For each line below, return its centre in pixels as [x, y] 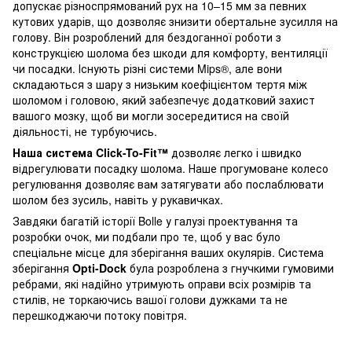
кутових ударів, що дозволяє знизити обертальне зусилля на [175, 21]
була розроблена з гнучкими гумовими [230, 268]
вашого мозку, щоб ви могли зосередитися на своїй [151, 115]
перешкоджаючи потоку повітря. [100, 315]
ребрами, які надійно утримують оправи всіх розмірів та [162, 283]
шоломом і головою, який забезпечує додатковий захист [164, 99]
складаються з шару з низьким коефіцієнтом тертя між [160, 84]
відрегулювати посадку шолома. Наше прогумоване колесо [170, 168]
